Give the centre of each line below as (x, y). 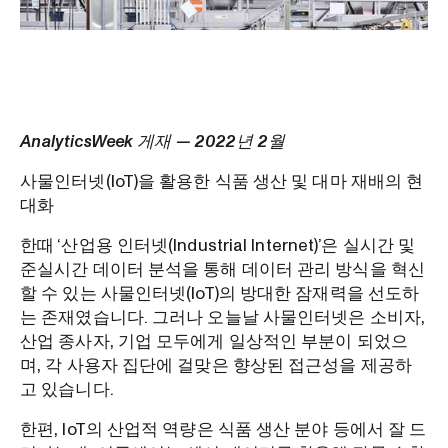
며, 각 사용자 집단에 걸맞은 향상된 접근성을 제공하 (216, 366)
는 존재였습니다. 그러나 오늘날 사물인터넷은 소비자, (222, 318)
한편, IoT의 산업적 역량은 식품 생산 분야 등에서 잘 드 (223, 430)
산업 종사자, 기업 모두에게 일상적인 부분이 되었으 (214, 342)
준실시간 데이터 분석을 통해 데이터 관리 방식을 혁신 (222, 270)
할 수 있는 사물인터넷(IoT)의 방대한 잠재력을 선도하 (220, 294)
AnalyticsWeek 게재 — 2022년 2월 (152, 142)
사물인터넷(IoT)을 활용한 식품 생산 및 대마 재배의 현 (222, 182)
